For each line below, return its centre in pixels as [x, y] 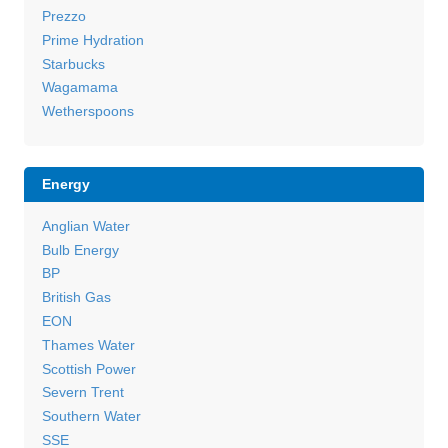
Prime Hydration [92, 39]
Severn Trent [82, 392]
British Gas [76, 297]
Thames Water [88, 344]
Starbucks [73, 63]
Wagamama [79, 87]
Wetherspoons [87, 111]
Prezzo [63, 15]
